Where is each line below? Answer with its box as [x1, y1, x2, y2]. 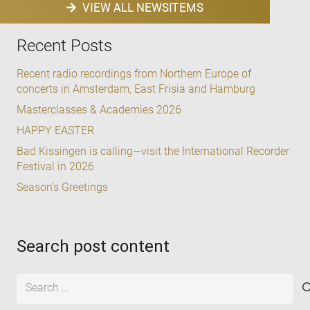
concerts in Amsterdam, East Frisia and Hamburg [17, 82, 255, 95]
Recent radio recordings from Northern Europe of [17, 66, 251, 80]
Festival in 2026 [17, 159, 94, 173]
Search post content [17, 236, 170, 256]
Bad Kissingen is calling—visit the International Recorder [17, 144, 289, 158]
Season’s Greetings [17, 180, 108, 194]
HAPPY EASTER [17, 123, 94, 137]
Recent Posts [17, 35, 112, 55]
